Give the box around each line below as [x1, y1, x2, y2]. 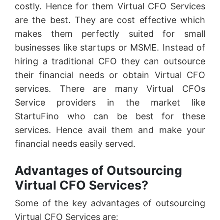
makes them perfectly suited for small [15, 28, 205, 39]
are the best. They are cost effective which [15, 14, 205, 25]
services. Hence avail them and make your [15, 124, 205, 135]
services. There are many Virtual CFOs [15, 83, 205, 94]
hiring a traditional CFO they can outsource [15, 55, 205, 66]
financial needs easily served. [15, 138, 138, 149]
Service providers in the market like [15, 97, 205, 108]
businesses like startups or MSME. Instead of [15, 42, 205, 53]
